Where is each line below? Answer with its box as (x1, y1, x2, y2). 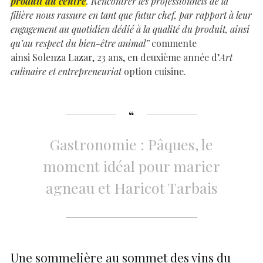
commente (149, 36, 197, 49)
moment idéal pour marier (43, 156, 220, 176)
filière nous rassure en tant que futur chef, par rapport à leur (11, 8, 252, 21)
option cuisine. (122, 65, 186, 77)
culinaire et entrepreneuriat (11, 65, 122, 77)
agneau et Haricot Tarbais (45, 177, 218, 197)
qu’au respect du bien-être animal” (11, 36, 149, 49)
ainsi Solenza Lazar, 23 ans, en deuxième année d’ (11, 50, 220, 63)
